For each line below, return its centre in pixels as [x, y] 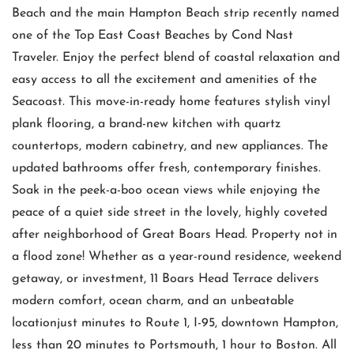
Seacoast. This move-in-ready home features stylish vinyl [171, 102]
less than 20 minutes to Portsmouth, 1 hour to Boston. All [174, 346]
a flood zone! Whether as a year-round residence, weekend [177, 257]
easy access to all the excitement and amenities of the [164, 80]
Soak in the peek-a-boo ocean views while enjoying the [166, 191]
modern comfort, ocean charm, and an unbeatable [153, 301]
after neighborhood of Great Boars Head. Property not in [175, 235]
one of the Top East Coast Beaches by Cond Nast [153, 36]
